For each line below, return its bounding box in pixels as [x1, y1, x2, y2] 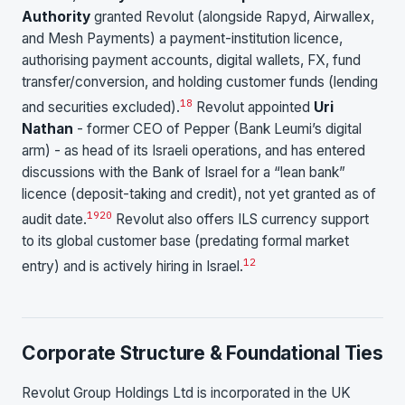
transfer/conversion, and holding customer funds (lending [22, 72, 378, 90]
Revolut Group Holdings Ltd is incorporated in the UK [22, 383, 351, 401]
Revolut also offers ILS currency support [112, 211, 369, 229]
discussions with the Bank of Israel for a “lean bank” [22, 164, 345, 182]
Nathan [22, 120, 73, 138]
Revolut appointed [193, 99, 314, 117]
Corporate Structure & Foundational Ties [22, 342, 383, 365]
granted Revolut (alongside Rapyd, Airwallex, [90, 7, 374, 25]
